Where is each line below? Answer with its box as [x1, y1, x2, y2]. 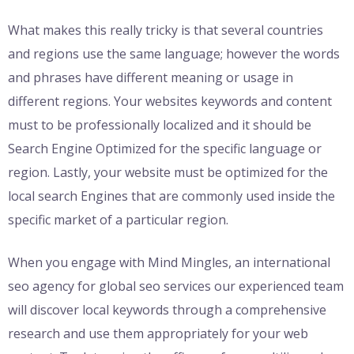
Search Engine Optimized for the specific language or [8, 139, 322, 157]
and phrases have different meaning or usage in [8, 68, 293, 86]
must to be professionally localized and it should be [8, 115, 311, 134]
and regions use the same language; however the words [8, 44, 340, 62]
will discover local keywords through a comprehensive [8, 300, 326, 318]
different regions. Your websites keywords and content [8, 92, 332, 110]
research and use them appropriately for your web [8, 324, 308, 342]
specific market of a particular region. [8, 210, 228, 228]
